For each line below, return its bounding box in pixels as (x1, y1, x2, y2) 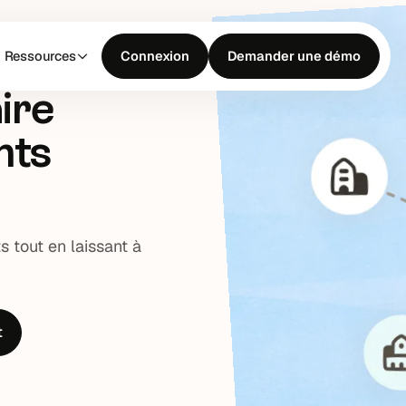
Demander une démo (227, 47, 361, 64)
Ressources (4, 47, 76, 64)
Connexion (120, 47, 189, 64)
